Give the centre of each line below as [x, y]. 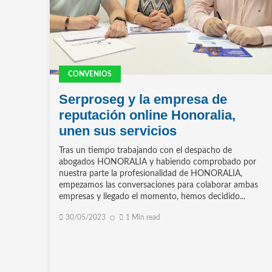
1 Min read [143, 218]
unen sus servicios [118, 131]
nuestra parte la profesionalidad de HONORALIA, [151, 174]
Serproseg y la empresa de [143, 100]
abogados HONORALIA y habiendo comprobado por [158, 162]
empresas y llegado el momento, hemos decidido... [152, 197]
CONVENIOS [90, 74]
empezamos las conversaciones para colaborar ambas [158, 185]
